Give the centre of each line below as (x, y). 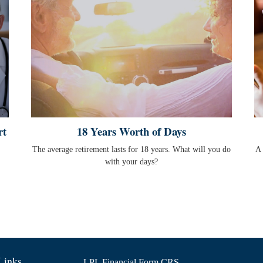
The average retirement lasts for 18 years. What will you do (131, 149)
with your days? (131, 161)
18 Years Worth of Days (131, 131)
